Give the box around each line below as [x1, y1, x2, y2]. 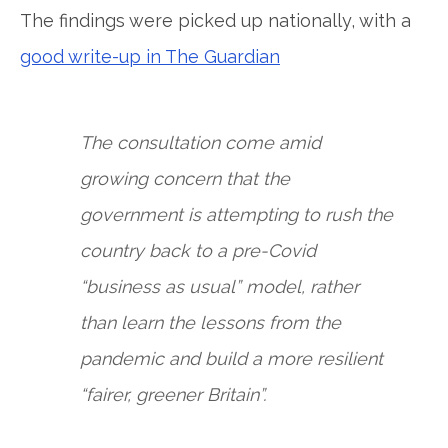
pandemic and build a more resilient [80, 348, 383, 369]
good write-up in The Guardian [20, 46, 280, 67]
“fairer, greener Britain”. [80, 384, 266, 405]
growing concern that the [80, 168, 290, 189]
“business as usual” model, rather [80, 276, 359, 297]
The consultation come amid [80, 132, 321, 153]
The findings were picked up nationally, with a [20, 10, 411, 31]
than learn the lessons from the [80, 312, 341, 333]
